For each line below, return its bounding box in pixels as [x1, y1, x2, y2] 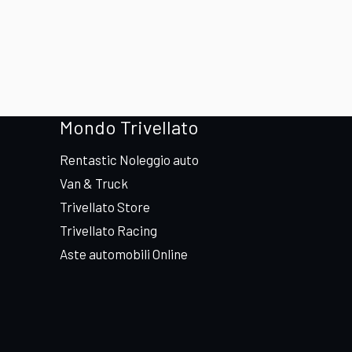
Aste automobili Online [60, 246, 188, 262]
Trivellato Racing [60, 222, 157, 239]
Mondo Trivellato [60, 115, 199, 139]
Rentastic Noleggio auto [60, 152, 199, 168]
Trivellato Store [60, 199, 150, 215]
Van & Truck [60, 175, 128, 192]
